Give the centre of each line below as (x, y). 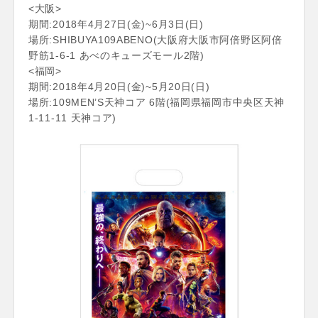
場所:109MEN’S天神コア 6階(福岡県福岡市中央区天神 (157, 102)
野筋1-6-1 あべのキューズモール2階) (116, 55)
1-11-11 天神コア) (73, 117)
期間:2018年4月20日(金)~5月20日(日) (119, 86)
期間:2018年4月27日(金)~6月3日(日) (116, 24)
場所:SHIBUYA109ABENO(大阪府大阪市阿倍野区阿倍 (155, 39)
